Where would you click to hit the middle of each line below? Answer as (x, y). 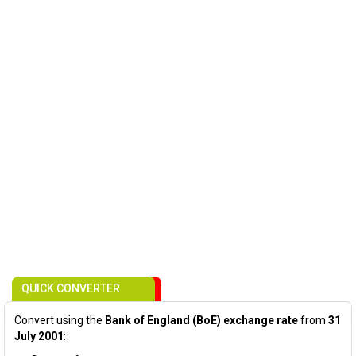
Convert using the (60, 320)
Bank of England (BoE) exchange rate (201, 320)
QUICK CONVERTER (71, 288)
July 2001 (39, 336)
